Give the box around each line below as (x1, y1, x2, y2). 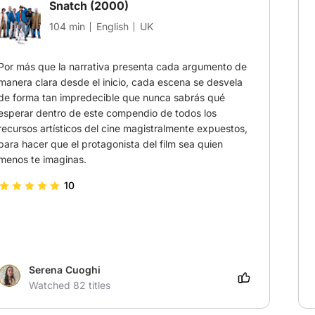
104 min (49, 20, 85, 32)
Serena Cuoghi (29, 264, 101, 276)
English (96, 20, 129, 32)
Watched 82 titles (29, 279, 110, 292)
